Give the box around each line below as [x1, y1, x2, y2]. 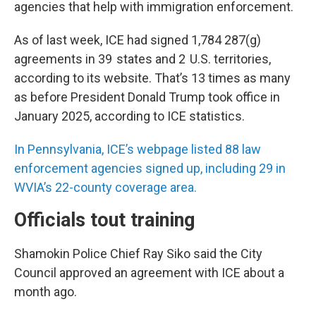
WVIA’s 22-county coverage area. [14, 179, 197, 195]
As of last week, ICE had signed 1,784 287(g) [14, 32, 261, 47]
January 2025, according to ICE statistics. [14, 108, 245, 123]
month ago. [14, 284, 77, 299]
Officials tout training [14, 208, 195, 231]
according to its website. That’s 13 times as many [14, 70, 291, 85]
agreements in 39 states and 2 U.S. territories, [14, 51, 271, 66]
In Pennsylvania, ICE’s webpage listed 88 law [14, 141, 261, 157]
